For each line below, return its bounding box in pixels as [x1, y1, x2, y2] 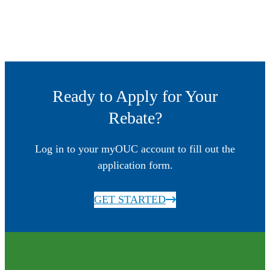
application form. [97, 159, 173, 171]
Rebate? [108, 108, 162, 127]
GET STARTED [94, 193, 166, 206]
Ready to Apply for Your [52, 86, 218, 105]
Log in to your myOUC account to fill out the [35, 142, 235, 155]
